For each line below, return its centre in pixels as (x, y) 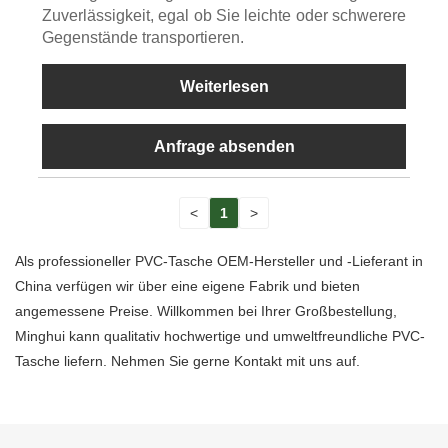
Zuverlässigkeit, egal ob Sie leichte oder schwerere (224, 15)
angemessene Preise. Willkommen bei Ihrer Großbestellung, (206, 311)
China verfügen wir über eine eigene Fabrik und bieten (187, 286)
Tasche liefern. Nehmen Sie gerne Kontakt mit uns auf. (187, 361)
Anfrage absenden (224, 146)
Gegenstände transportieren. (142, 37)
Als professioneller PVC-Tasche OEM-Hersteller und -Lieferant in (219, 261)
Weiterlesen (224, 86)
